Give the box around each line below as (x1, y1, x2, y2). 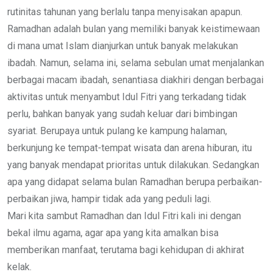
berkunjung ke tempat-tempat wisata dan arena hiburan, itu (7, 141, 252, 154)
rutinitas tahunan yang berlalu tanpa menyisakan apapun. (7, 5, 242, 18)
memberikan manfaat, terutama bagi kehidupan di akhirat (7, 243, 244, 256)
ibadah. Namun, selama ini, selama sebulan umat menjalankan (7, 56, 264, 69)
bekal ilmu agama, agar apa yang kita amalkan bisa (7, 226, 219, 239)
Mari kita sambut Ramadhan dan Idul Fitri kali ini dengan (7, 209, 241, 222)
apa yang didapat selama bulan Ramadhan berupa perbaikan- (7, 175, 262, 188)
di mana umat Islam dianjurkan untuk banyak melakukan (7, 39, 238, 52)
